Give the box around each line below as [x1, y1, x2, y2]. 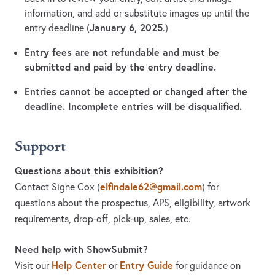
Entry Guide [120, 258, 173, 272]
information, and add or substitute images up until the [25, 7, 249, 20]
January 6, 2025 [90, 21, 163, 34]
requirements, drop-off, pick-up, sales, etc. [15, 212, 191, 225]
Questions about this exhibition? [15, 164, 163, 177]
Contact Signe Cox [15, 180, 97, 193]
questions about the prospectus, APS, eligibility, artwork [15, 196, 250, 209]
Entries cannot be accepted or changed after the [25, 85, 247, 98]
